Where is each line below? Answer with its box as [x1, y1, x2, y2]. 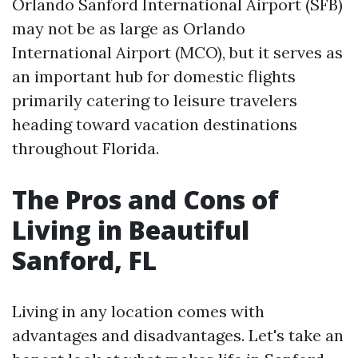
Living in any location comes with [12, 301, 265, 321]
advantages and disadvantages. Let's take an [12, 325, 344, 345]
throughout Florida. [12, 138, 159, 158]
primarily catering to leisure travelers [12, 90, 297, 110]
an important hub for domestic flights [12, 66, 296, 86]
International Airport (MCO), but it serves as [12, 42, 343, 62]
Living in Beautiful [12, 213, 249, 247]
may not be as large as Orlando [12, 18, 245, 38]
